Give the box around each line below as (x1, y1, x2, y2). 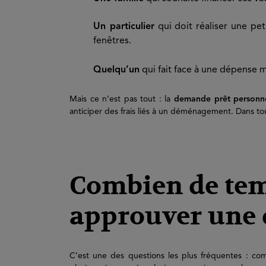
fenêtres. (93, 36, 131, 46)
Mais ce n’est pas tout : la (69, 95, 174, 103)
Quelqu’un (93, 65, 140, 75)
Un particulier (93, 22, 154, 31)
